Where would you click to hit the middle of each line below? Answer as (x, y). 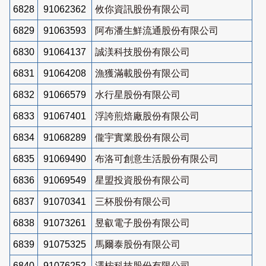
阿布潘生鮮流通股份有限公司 (157, 30)
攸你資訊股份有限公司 (142, 9)
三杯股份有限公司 (133, 201)
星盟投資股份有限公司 (142, 180)
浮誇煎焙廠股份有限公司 (147, 116)
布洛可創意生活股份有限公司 (157, 159)
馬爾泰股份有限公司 (138, 244)
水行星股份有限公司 (138, 94)
